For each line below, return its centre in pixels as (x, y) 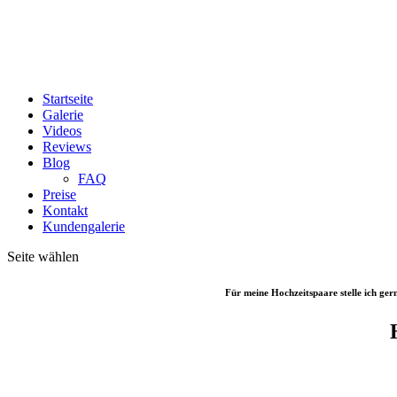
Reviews (67, 147)
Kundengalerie (84, 226)
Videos (62, 131)
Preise (59, 195)
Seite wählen (43, 257)
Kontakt (65, 210)
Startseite (68, 99)
